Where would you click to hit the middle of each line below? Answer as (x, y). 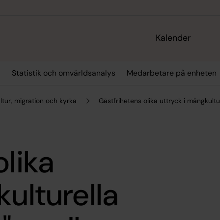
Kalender (174, 38)
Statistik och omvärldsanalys (63, 73)
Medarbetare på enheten (171, 73)
